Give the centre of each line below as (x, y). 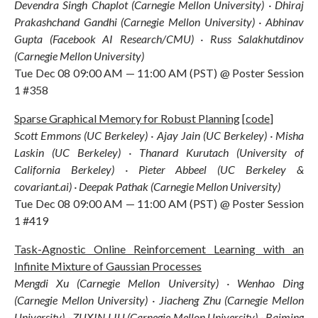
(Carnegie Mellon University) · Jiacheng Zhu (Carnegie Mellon (159, 300)
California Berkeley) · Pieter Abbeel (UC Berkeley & (159, 169)
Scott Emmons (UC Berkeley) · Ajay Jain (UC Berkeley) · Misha (159, 135)
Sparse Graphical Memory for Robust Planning (127, 118)
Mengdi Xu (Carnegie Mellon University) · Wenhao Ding (159, 283)
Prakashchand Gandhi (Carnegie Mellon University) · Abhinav (159, 21)
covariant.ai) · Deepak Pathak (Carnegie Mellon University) (147, 186)
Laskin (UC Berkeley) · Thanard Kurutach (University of (159, 152)
